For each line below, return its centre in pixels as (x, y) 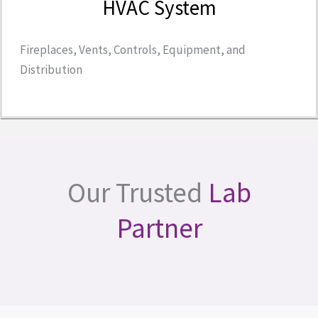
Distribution (51, 69)
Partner (159, 228)
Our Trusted (137, 193)
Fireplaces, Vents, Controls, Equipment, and (133, 49)
